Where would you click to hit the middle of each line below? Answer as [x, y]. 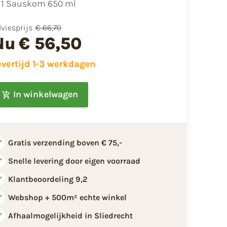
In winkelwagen [45, 94]
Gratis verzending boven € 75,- [65, 142]
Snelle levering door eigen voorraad [74, 161]
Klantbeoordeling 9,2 [48, 179]
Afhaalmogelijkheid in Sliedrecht [70, 215]
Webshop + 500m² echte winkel [67, 197]
